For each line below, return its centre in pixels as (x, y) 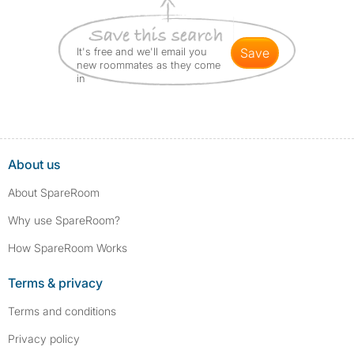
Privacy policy (44, 339)
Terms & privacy (55, 283)
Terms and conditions (62, 311)
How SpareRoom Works (68, 248)
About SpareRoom (54, 193)
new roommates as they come (149, 65)
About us (34, 165)
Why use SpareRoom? (64, 220)
